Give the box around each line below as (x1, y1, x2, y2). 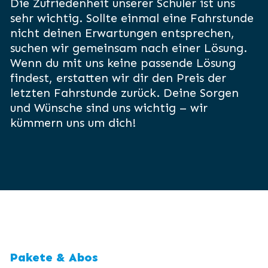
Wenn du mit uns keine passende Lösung (10, 56, 236, 71)
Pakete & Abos (10, 250, 98, 265)
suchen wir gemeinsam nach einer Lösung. (10, 41, 247, 56)
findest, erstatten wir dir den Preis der (10, 71, 226, 86)
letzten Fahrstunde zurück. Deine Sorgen (10, 86, 239, 100)
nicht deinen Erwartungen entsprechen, (10, 26, 234, 41)
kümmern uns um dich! (10, 115, 136, 130)
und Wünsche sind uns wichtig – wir (10, 100, 208, 115)
